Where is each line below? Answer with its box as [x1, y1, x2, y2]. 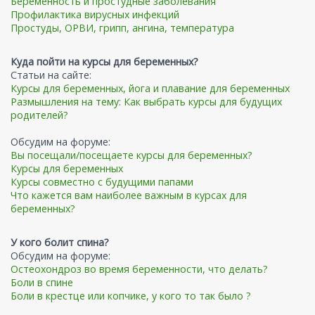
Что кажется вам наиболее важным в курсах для [11, 188, 247, 202]
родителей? [11, 108, 68, 122]
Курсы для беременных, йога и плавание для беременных [11, 82, 290, 96]
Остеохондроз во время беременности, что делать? [11, 262, 268, 276]
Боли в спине [11, 276, 73, 290]
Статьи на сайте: [11, 68, 91, 82]
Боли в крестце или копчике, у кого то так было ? [11, 289, 251, 303]
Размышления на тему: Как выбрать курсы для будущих [11, 95, 282, 109]
